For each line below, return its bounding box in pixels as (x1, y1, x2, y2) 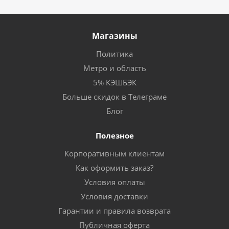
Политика (96, 48, 133, 59)
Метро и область (83, 62, 146, 73)
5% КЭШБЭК (93, 77, 136, 87)
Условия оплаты (84, 176, 145, 187)
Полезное (95, 130, 134, 141)
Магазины (91, 30, 138, 41)
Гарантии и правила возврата (58, 205, 171, 216)
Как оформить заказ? (76, 162, 153, 173)
